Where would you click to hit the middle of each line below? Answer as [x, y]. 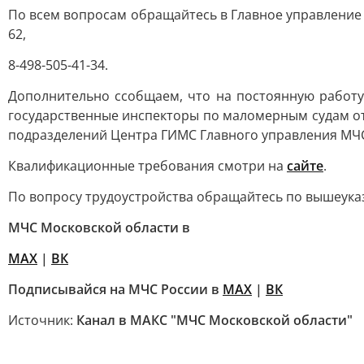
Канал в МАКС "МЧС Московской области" [214, 320]
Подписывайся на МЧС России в [115, 289]
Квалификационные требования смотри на [147, 166]
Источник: [42, 320]
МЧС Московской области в [99, 227]
